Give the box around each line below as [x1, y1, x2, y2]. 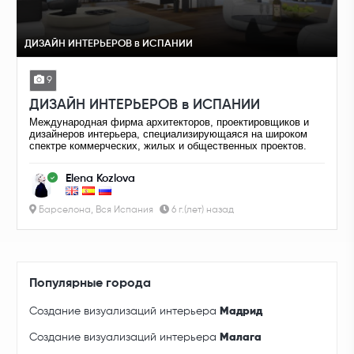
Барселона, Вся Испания [36, 205, 154, 216]
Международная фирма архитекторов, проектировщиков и [29, 116, 310, 129]
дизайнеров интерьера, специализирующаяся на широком [29, 128, 308, 141]
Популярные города [29, 277, 152, 291]
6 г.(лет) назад [169, 205, 235, 216]
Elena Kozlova [66, 173, 136, 185]
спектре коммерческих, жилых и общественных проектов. [29, 140, 307, 153]
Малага [220, 332, 262, 344]
